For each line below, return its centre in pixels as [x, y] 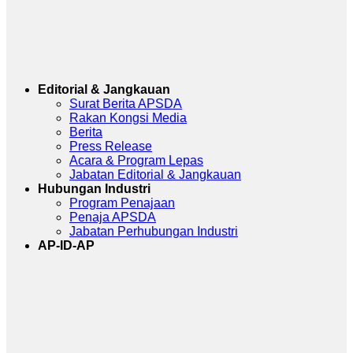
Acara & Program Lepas [136, 160]
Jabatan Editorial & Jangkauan [155, 175]
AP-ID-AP [66, 245]
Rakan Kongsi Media [128, 118]
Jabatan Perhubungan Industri [154, 231]
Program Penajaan [122, 203]
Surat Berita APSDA [126, 104]
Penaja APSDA [113, 217]
